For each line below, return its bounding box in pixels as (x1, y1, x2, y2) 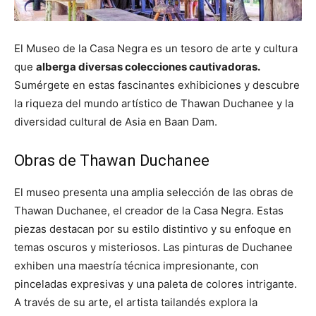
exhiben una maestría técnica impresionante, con (14, 259, 259, 273)
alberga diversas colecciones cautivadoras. (36, 60, 260, 74)
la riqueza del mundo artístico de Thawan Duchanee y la (14, 97, 293, 111)
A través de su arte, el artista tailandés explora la (14, 296, 257, 310)
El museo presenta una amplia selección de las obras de (14, 186, 293, 200)
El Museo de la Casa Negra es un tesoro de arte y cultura (14, 42, 298, 56)
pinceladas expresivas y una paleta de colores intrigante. (14, 277, 297, 291)
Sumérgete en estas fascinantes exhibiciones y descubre (14, 78, 300, 92)
